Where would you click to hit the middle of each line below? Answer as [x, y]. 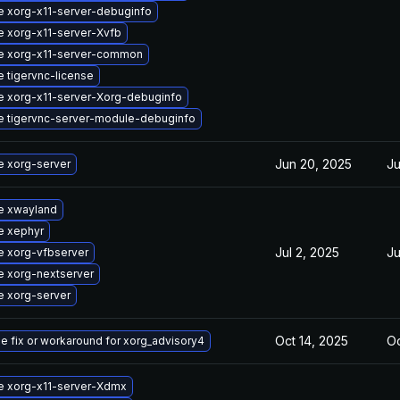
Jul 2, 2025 [307, 252]
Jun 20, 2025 [313, 164]
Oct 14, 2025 [312, 341]
